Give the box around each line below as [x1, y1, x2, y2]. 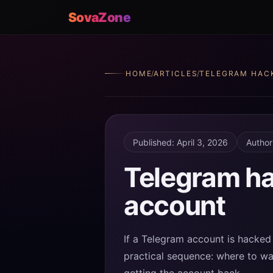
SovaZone [68, 9, 130, 25]
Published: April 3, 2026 [133, 136, 228, 147]
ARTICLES [153, 69, 198, 78]
